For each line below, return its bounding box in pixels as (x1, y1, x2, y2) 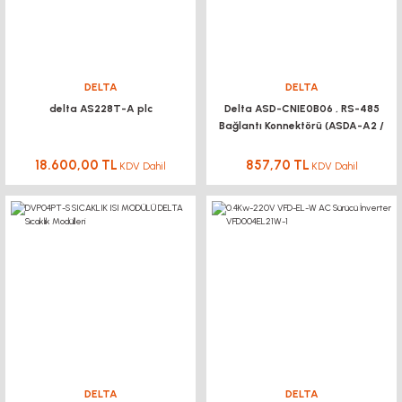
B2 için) (283, 136, 320, 149)
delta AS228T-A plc (48, 102, 153, 115)
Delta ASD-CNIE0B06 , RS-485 (223, 102, 380, 115)
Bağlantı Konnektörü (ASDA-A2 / (219, 119, 384, 132)
